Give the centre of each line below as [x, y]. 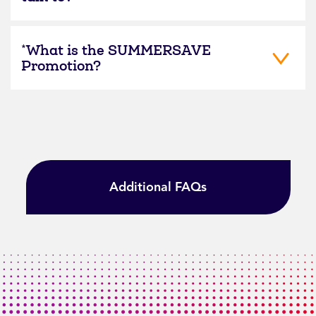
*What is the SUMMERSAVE [116, 50]
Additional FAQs [158, 187]
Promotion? [61, 65]
